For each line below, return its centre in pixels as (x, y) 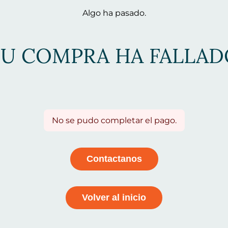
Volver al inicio (114, 198)
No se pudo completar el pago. (114, 121)
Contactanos (114, 159)
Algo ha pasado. (114, 13)
